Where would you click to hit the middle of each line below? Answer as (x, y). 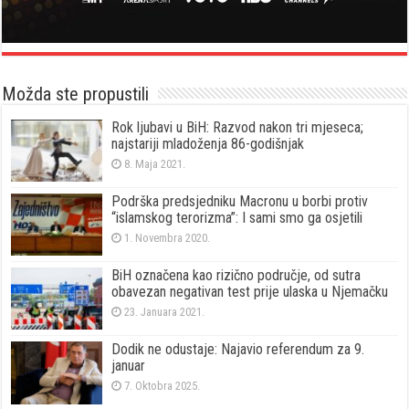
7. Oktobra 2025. (163, 386)
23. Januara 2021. (165, 312)
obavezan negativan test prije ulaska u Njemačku (250, 292)
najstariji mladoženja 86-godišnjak (208, 143)
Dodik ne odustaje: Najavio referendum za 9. (238, 350)
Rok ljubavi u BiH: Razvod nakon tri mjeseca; (238, 127)
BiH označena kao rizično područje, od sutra (236, 276)
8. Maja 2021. (155, 163)
